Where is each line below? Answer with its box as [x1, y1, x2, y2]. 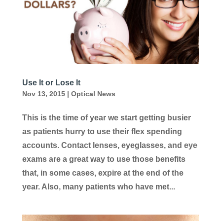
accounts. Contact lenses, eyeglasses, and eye [22, 141, 197, 149]
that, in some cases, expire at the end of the [22, 168, 184, 177]
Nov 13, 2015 [22, 89, 65, 98]
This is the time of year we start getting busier [22, 113, 191, 122]
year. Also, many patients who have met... [22, 182, 175, 191]
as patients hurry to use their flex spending [22, 127, 182, 136]
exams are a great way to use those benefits [22, 154, 185, 163]
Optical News [71, 89, 115, 98]
